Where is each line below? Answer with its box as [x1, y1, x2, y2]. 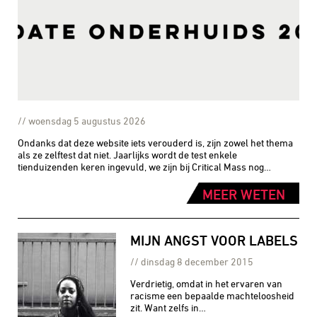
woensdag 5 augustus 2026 [28, 114, 146, 127]
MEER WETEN [202, 185, 285, 202]
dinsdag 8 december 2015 [141, 255, 254, 267]
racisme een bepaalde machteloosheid [130, 289, 295, 301]
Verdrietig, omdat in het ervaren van [130, 277, 283, 289]
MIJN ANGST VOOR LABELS [130, 231, 299, 248]
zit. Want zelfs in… [130, 301, 207, 313]
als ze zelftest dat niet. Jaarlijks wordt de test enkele [18, 148, 237, 161]
